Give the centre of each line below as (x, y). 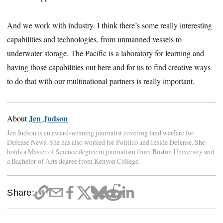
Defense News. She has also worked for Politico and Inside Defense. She (106, 142)
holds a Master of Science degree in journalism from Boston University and (111, 151)
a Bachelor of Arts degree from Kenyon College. (74, 161)
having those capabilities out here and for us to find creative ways (109, 67)
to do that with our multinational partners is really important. (101, 81)
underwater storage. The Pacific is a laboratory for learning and (106, 53)
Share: (21, 193)
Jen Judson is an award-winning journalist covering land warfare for (101, 132)
